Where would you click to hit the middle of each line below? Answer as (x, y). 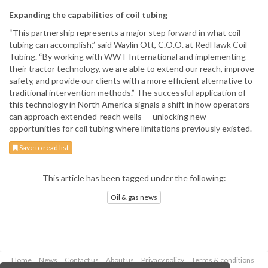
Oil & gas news (134, 197)
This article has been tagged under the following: (134, 178)
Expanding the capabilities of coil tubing (88, 15)
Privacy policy (162, 260)
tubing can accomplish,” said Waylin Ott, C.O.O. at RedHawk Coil (128, 45)
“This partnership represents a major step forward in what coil (125, 33)
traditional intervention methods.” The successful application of (127, 93)
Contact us (81, 260)
